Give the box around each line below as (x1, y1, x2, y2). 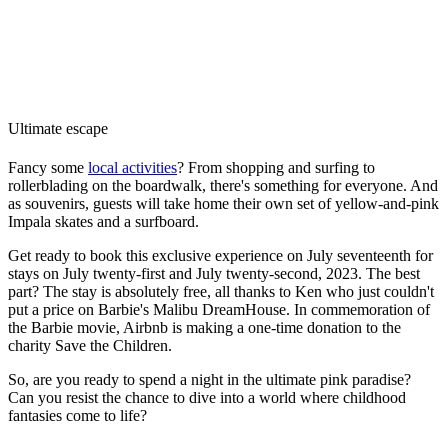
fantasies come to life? (8, 407, 147, 425)
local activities (88, 159, 177, 177)
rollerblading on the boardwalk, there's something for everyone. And (8, 177, 438, 195)
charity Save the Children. (8, 337, 172, 355)
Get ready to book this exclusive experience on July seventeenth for (8, 247, 433, 265)
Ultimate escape (8, 119, 108, 137)
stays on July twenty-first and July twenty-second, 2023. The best (8, 265, 420, 283)
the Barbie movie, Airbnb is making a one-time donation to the (8, 319, 401, 337)
